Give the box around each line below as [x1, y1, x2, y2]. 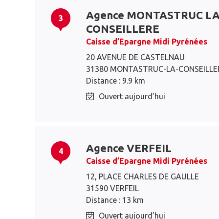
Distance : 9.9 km [86, 76, 145, 85]
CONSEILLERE [86, 22, 159, 35]
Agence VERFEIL [86, 142, 172, 154]
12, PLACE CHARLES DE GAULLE [86, 172, 199, 181]
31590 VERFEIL [86, 184, 139, 193]
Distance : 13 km [86, 196, 144, 204]
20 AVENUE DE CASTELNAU [86, 53, 185, 62]
